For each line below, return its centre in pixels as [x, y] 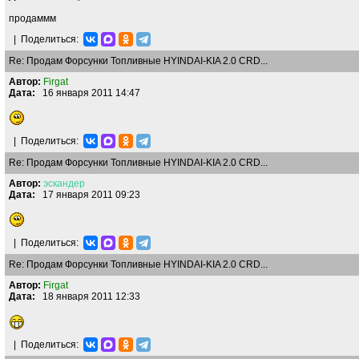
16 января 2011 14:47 [88, 93]
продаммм [32, 18]
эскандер [64, 184]
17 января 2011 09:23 [88, 195]
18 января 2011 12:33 [88, 296]
